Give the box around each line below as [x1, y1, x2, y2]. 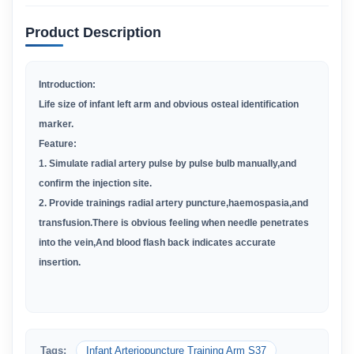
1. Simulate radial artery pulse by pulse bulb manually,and [39, 158, 296, 169]
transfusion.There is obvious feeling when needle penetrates [39, 217, 309, 228]
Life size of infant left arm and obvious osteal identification [39, 99, 299, 110]
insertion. [39, 257, 81, 268]
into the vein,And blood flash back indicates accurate [39, 237, 276, 248]
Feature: [39, 138, 77, 149]
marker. [39, 119, 73, 130]
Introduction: [39, 79, 96, 90]
